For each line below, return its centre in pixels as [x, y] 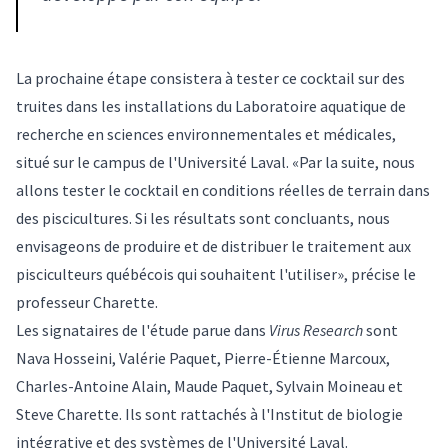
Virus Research [316, 329]
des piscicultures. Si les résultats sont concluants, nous [203, 217]
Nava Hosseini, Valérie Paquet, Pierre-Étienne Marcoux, [203, 357]
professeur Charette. [87, 301]
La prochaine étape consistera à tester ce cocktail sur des [210, 77]
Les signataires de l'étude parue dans [142, 329]
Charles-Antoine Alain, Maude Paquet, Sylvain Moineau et [209, 385]
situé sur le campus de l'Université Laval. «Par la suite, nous [215, 161]
